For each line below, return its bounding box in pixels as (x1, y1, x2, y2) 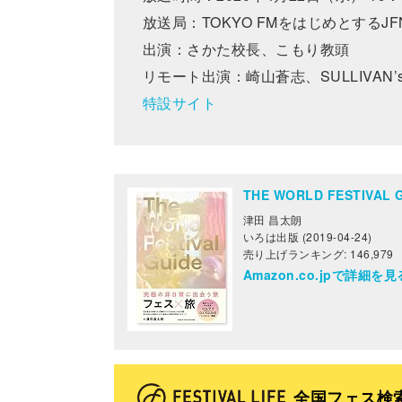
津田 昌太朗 (243, 212, 302, 227)
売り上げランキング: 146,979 (243, 246, 394, 261)
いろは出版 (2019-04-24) (243, 229, 372, 244)
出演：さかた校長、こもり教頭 (143, 39, 350, 59)
